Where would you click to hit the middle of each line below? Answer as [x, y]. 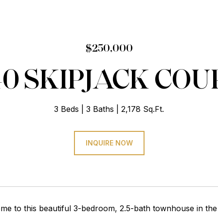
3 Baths [100, 109]
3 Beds [66, 109]
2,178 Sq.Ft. [143, 109]
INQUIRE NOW [109, 143]
